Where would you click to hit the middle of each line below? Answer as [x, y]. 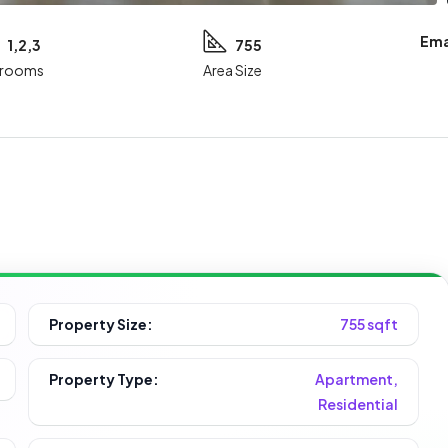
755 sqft [368, 323]
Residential [357, 403]
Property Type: [104, 378]
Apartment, [356, 378]
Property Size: [101, 323]
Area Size [232, 69]
